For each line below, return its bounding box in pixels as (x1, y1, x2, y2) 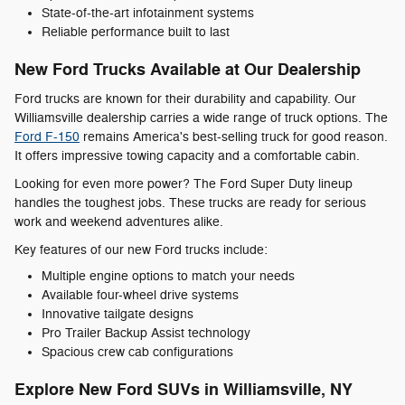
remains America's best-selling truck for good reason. (80, 128, 388, 145)
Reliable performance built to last (42, 24, 230, 41)
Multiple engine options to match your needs (42, 268, 295, 284)
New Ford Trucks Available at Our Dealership (14, 60, 361, 81)
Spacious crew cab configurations (42, 344, 233, 360)
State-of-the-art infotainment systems (42, 5, 254, 22)
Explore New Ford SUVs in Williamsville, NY (14, 379, 353, 400)
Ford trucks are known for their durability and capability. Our (14, 90, 356, 107)
